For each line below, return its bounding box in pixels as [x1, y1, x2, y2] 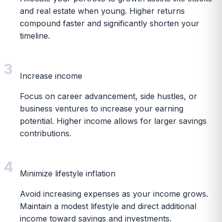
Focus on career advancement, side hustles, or [20, 91, 197, 101]
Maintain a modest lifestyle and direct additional [20, 201, 196, 211]
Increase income [20, 70, 82, 81]
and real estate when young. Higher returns [20, 5, 185, 16]
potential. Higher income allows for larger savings [20, 115, 207, 126]
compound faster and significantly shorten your [20, 18, 199, 28]
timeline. [20, 30, 50, 41]
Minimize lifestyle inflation [20, 168, 115, 178]
